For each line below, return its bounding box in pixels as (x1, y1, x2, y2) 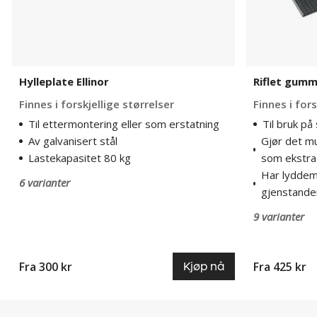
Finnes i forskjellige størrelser (19, 97, 174, 111)
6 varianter (19, 175, 70, 190)
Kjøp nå (183, 259, 224, 274)
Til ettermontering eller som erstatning (28, 117, 219, 131)
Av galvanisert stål (28, 134, 117, 148)
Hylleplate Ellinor (19, 74, 109, 88)
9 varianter (253, 209, 304, 224)
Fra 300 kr (19, 258, 72, 275)
